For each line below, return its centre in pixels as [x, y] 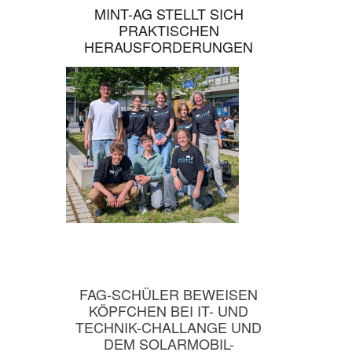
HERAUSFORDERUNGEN [169, 47]
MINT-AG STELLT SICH [169, 14]
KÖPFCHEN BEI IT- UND [169, 311]
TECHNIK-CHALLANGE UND [169, 327]
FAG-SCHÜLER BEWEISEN [169, 294]
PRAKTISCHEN [169, 30]
